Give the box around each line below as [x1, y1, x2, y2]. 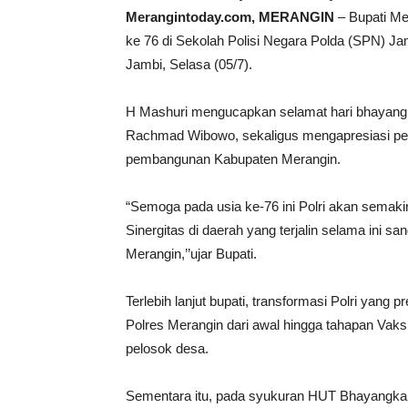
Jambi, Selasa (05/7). [126, 56, 252, 72]
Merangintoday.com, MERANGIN [126, 9, 334, 25]
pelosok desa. [126, 341, 209, 356]
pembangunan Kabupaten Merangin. [126, 151, 341, 167]
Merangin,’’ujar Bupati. [126, 246, 257, 261]
